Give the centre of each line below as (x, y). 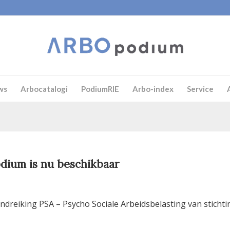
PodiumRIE (100, 89)
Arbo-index (153, 89)
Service (200, 89)
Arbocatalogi (44, 89)
